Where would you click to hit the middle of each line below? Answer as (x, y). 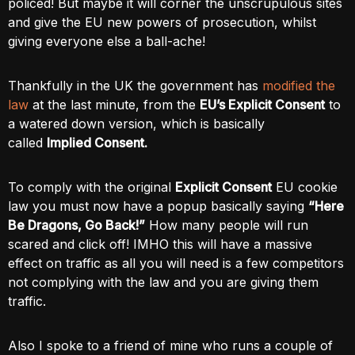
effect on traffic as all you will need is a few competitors (176, 263)
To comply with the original (92, 187)
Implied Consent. (99, 143)
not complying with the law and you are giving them (163, 282)
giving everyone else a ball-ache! (107, 41)
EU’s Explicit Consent (262, 105)
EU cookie (305, 187)
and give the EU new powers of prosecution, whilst (162, 22)
